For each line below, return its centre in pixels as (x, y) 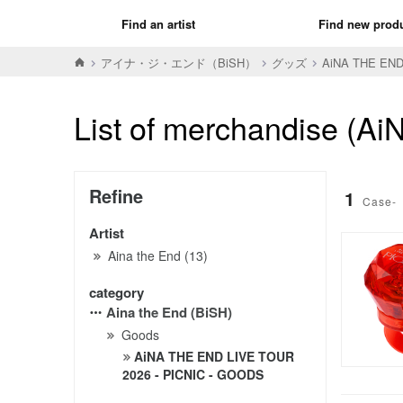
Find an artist (158, 23)
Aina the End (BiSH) (169, 312)
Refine (116, 195)
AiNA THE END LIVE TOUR (214, 356)
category (116, 292)
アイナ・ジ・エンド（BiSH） (179, 62)
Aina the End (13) (158, 255)
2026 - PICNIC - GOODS (193, 374)
